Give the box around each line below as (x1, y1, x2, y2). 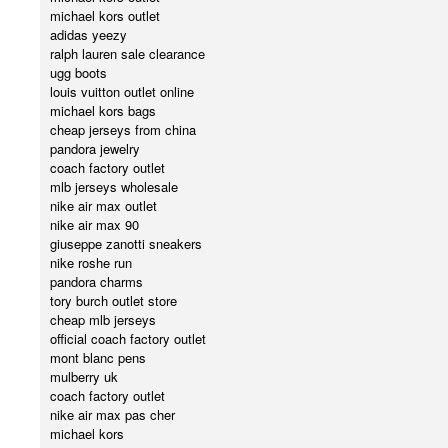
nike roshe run (50, 253, 132, 273)
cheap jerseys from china (50, 120, 196, 140)
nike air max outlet (50, 196, 157, 216)
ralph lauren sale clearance (50, 44, 205, 64)
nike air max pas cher (50, 405, 175, 425)
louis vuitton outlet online (50, 82, 194, 102)
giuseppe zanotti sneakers (50, 234, 202, 254)
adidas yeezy (50, 25, 127, 45)
